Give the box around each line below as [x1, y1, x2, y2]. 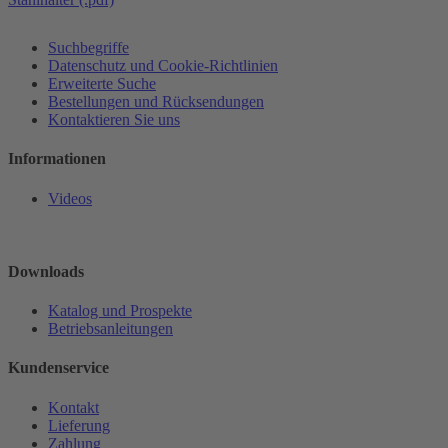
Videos [48, 189, 92, 207]
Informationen [8, 150, 106, 168]
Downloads [8, 262, 84, 280]
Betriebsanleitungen [48, 320, 173, 338]
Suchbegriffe [48, 39, 129, 57]
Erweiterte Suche [48, 75, 156, 93]
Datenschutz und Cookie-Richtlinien [48, 57, 278, 75]
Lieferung [48, 416, 110, 434]
